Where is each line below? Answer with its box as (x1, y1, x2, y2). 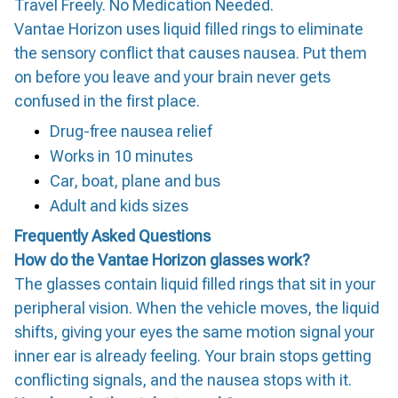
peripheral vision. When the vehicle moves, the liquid (14, 298, 379, 318)
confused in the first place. (14, 92, 200, 111)
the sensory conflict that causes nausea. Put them (14, 44, 367, 63)
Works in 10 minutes (50, 146, 193, 165)
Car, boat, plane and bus (50, 171, 220, 190)
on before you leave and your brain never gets (14, 68, 330, 87)
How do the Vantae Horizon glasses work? (14, 251, 310, 270)
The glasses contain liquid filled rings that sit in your (14, 275, 376, 294)
